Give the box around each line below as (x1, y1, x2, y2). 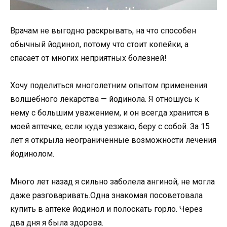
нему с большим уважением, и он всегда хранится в (10, 108, 209, 118)
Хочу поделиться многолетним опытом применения (10, 81, 207, 91)
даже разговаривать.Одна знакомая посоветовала (10, 190, 203, 200)
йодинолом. (10, 149, 54, 159)
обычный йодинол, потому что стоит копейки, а (10, 40, 188, 50)
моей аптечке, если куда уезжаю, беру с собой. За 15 (10, 122, 210, 132)
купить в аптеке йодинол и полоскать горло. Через (10, 204, 203, 214)
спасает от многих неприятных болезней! (10, 53, 167, 63)
